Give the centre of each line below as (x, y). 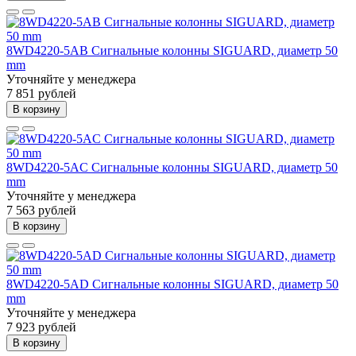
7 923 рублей (41, 327)
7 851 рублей (41, 93)
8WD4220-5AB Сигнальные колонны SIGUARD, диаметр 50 (172, 50)
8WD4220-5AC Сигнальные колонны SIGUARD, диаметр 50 (172, 167)
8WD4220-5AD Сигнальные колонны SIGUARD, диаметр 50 (172, 284)
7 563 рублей (41, 210)
